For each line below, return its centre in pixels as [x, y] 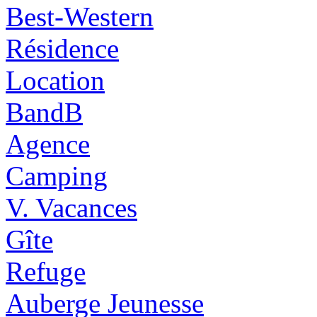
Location [55, 80]
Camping [57, 175]
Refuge [46, 271]
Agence [48, 144]
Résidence [62, 48]
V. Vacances [71, 207]
